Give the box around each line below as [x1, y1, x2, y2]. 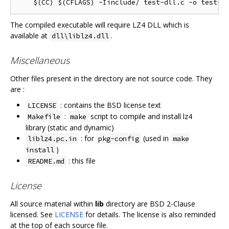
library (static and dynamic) [26, 123, 114, 133]
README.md [28, 156, 64, 166]
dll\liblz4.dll [52, 31, 109, 41]
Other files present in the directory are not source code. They [10, 74, 212, 84]
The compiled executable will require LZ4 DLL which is [10, 20, 189, 30]
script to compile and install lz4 [88, 111, 192, 122]
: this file [66, 156, 96, 166]
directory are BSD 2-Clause [104, 198, 195, 209]
